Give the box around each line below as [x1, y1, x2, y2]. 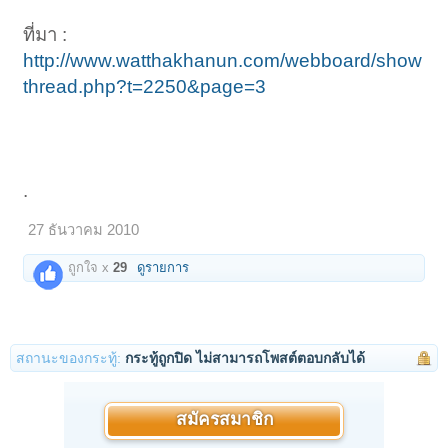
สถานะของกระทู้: [16, 350, 121, 367]
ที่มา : [23, 24, 68, 46]
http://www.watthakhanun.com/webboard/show [23, 50, 423, 72]
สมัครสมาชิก [175, 412, 273, 430]
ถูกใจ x [64, 260, 114, 276]
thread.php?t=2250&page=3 [23, 76, 267, 98]
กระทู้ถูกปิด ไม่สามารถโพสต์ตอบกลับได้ [125, 350, 365, 367]
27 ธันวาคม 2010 [28, 222, 140, 239]
